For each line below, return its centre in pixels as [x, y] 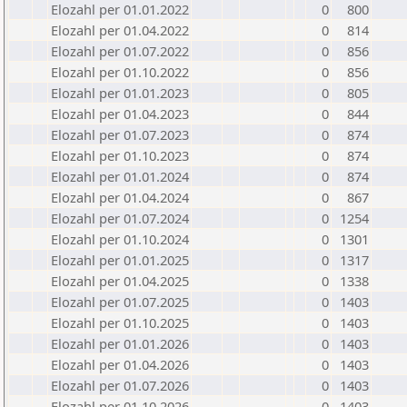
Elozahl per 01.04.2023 [120, 114]
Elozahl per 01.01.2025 [120, 260]
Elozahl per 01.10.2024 [120, 239]
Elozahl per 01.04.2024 [120, 197]
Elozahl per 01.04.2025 [120, 281]
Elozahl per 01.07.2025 [120, 302]
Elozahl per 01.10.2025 [120, 323]
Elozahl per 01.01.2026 [120, 343]
